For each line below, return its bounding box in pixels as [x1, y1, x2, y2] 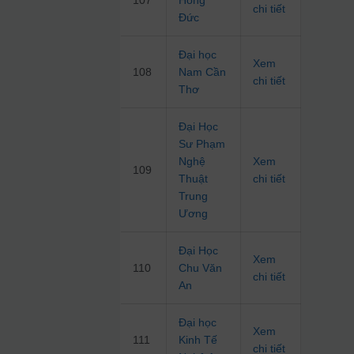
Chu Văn [179, 262, 223, 275]
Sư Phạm [179, 137, 226, 151]
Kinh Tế [179, 333, 218, 347]
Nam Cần [179, 66, 227, 79]
